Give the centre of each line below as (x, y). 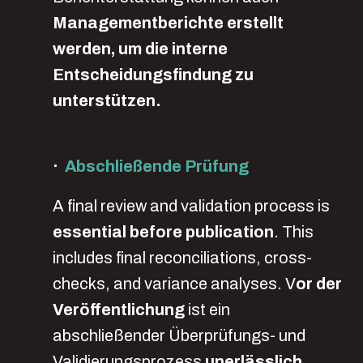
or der (319, 284)
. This (294, 232)
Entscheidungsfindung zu (153, 75)
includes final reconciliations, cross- (182, 258)
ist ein (209, 310)
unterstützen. (107, 100)
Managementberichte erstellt (168, 23)
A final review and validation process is (191, 206)
